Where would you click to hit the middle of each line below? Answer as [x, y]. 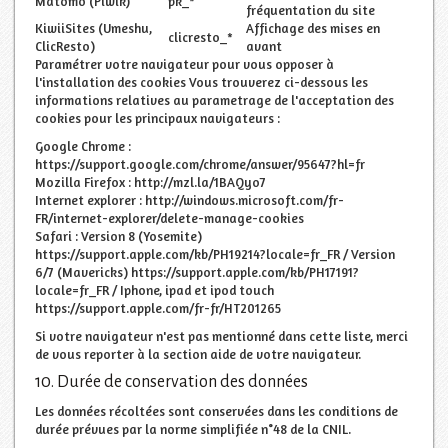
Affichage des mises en [313, 27]
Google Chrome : [83, 145]
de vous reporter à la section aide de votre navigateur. [198, 353]
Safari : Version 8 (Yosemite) [118, 235]
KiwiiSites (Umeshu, [93, 27]
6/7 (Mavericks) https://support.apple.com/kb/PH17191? [197, 271]
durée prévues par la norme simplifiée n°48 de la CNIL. [193, 428]
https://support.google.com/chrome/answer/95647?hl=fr [200, 163]
